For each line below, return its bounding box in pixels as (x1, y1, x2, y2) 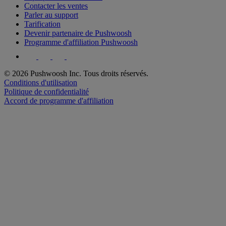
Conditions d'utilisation (4, 78, 77, 87)
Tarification (24, 19, 61, 28)
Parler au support (24, 10, 78, 19)
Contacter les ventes (24, 1, 88, 10)
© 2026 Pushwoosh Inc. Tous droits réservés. (4, 69, 148, 78)
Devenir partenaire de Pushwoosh (24, 28, 132, 37)
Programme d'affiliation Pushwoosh (24, 37, 138, 46)
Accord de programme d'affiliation (4, 96, 114, 105)
